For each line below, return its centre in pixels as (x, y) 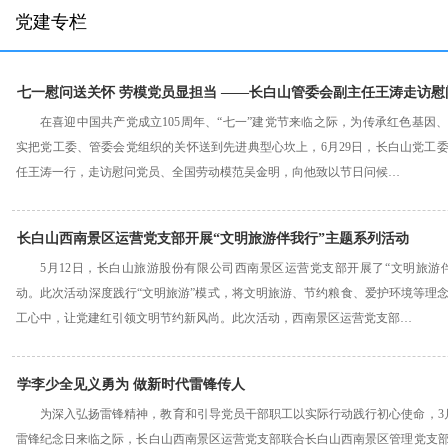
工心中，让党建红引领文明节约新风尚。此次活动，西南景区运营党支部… (214, 318)
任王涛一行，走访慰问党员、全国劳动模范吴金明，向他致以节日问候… (208, 172)
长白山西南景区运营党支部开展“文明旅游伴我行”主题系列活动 (213, 238)
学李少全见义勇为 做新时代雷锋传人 (131, 384)
